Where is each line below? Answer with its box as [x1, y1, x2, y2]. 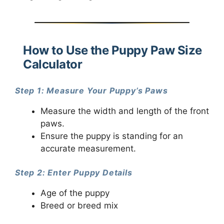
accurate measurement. [40, 143, 136, 154]
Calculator [23, 57, 82, 72]
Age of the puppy [40, 187, 109, 198]
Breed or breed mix [40, 200, 118, 210]
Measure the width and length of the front [40, 106, 209, 116]
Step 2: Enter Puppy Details [15, 167, 132, 177]
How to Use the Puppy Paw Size [23, 43, 202, 58]
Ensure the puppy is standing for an [40, 131, 183, 141]
